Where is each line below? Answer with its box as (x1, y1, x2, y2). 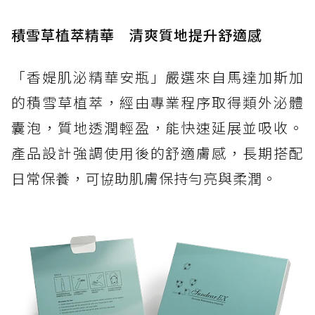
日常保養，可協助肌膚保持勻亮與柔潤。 (11, 167, 277, 188)
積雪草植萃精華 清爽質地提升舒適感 (11, 24, 262, 45)
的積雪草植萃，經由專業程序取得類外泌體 (11, 91, 304, 112)
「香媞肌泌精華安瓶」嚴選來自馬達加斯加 (11, 66, 304, 87)
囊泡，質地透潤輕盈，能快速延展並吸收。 (11, 117, 304, 138)
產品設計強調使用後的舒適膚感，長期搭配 (11, 142, 304, 163)
